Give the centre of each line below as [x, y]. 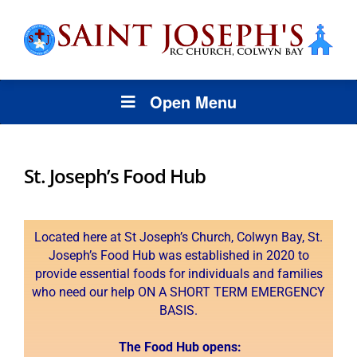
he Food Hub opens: [184, 347]
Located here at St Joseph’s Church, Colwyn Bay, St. [178, 237]
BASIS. [178, 310]
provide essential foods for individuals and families [178, 273]
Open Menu [193, 101]
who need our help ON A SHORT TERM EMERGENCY [178, 292]
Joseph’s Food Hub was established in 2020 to [178, 255]
